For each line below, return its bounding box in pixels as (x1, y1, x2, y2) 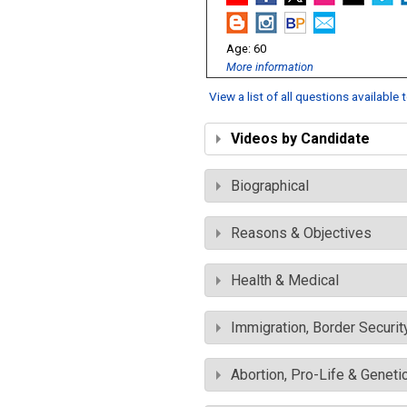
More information (226, 60, 313, 74)
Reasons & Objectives (231, 224, 372, 242)
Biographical (231, 177, 309, 194)
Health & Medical (231, 272, 339, 289)
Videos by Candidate (231, 130, 370, 147)
